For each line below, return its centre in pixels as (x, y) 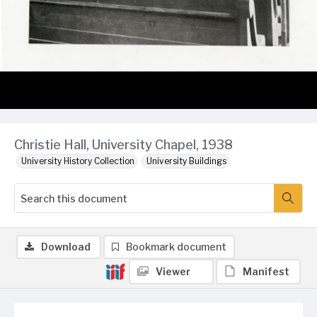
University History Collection (78, 161)
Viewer (173, 271)
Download (66, 247)
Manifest (266, 271)
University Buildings (186, 161)
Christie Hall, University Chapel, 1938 (123, 145)
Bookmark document (176, 247)
